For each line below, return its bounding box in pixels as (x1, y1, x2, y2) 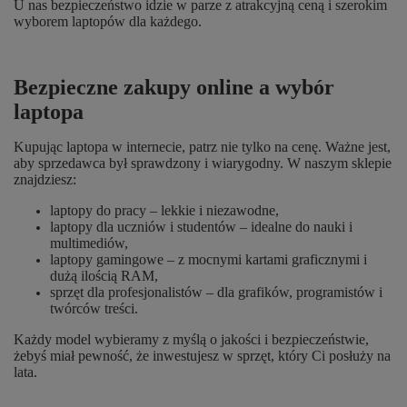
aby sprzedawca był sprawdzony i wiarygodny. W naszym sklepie (14, 154, 392, 171)
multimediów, (50, 234, 128, 251)
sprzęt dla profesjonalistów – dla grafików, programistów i (50, 283, 382, 300)
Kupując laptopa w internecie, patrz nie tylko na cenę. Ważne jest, (14, 138, 391, 154)
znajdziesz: (14, 171, 76, 187)
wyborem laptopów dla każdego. (14, 13, 202, 29)
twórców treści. (50, 300, 138, 316)
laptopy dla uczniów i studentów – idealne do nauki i (50, 218, 352, 234)
